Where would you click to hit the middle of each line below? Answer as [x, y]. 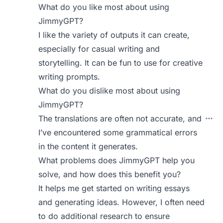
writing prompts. [69, 77]
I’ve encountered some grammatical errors [118, 132]
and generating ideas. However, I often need [122, 202]
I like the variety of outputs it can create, [114, 35]
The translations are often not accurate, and [120, 118]
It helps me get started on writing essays [114, 188]
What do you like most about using [104, 7]
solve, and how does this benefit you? [110, 174]
